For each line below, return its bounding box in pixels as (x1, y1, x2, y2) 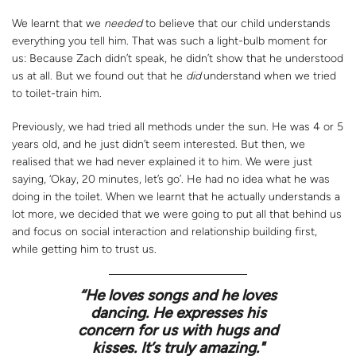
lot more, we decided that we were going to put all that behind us (12, 207, 342, 221)
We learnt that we (12, 16, 104, 30)
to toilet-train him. (12, 86, 102, 100)
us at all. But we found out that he (12, 68, 186, 83)
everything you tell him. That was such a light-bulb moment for (12, 33, 327, 48)
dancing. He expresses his (90, 303, 266, 322)
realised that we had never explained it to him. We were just (12, 154, 312, 168)
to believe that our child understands (142, 16, 331, 30)
